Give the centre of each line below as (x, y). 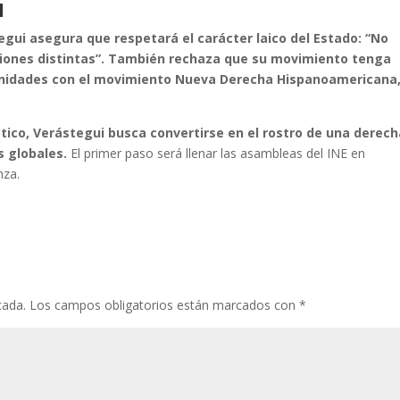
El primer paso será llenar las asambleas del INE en (217, 153)
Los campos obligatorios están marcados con (165, 304)
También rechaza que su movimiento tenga (250, 58)
